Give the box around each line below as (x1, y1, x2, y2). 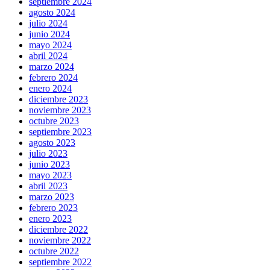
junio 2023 (29, 159, 70, 170)
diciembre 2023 (29, 94, 88, 105)
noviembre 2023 (29, 105, 91, 116)
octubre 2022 (29, 246, 79, 257)
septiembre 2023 (29, 127, 92, 137)
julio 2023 (29, 148, 67, 159)
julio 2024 (29, 18, 67, 29)
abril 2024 (29, 51, 67, 61)
